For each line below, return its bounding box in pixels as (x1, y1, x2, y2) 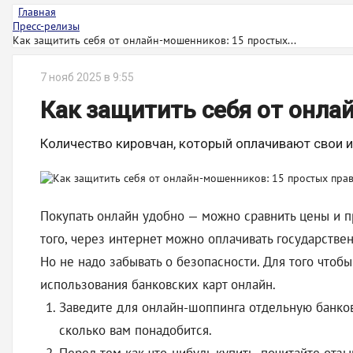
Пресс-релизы (13, 19, 80, 33)
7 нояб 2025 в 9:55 (40, 71, 134, 84)
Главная (18, 5, 56, 19)
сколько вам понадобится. (59, 321, 212, 339)
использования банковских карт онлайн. (40, 276, 276, 293)
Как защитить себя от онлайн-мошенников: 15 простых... (13, 33, 296, 47)
